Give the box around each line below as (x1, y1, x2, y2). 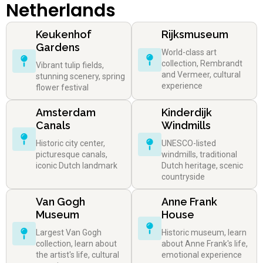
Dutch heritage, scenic (161, 161, 243, 171)
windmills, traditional (161, 150, 237, 160)
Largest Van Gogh (36, 228, 102, 238)
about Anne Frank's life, (161, 239, 248, 249)
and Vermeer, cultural (161, 70, 241, 80)
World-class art (161, 48, 217, 58)
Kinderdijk (161, 106, 212, 119)
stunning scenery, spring (36, 72, 125, 82)
